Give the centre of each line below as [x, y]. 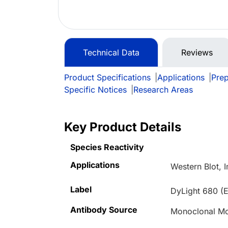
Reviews [197, 53]
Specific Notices [95, 90]
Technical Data [111, 53]
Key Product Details [123, 127]
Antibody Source [104, 210]
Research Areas [163, 90]
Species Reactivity [107, 147]
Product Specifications [107, 78]
